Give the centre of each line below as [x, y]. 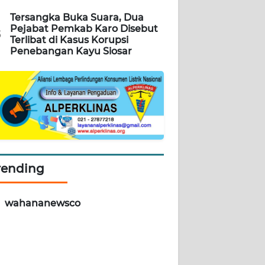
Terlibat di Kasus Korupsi [69, 40]
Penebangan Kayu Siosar [71, 51]
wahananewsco [43, 203]
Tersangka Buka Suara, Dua [77, 18]
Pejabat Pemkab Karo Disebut [84, 29]
